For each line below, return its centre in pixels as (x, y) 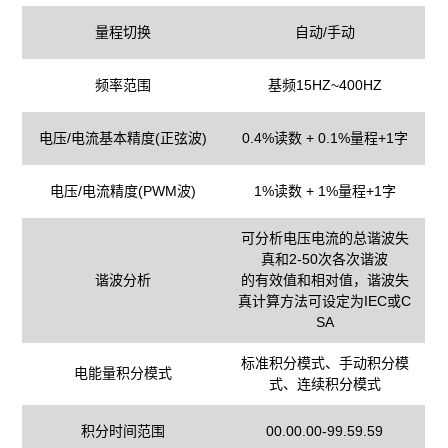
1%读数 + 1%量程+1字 (324, 191)
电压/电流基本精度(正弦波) (123, 138)
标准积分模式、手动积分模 (324, 363)
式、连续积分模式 (324, 384)
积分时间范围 (123, 431)
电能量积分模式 (123, 373)
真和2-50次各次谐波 (325, 259)
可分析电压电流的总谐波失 (324, 238)
